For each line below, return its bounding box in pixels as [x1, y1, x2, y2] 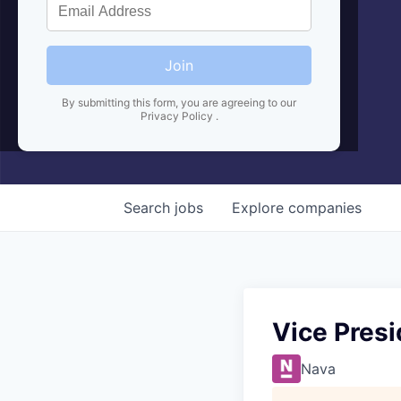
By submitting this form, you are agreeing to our [62, 95, 296, 109]
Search [124, 198, 175, 217]
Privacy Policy [140, 108, 216, 123]
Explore [232, 198, 288, 217]
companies [288, 198, 362, 217]
